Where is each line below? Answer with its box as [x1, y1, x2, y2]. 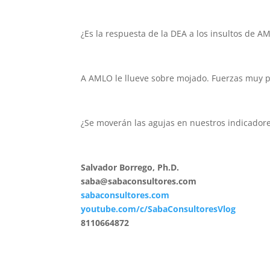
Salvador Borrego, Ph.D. [81, 162, 180, 173]
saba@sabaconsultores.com [81, 175, 197, 187]
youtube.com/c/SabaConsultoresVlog [81, 203, 236, 215]
